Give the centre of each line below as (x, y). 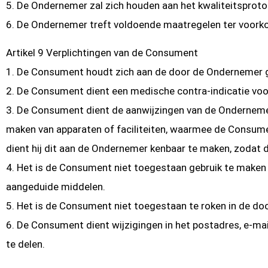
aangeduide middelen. (56, 186)
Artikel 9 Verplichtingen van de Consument (102, 52)
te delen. (25, 244)
